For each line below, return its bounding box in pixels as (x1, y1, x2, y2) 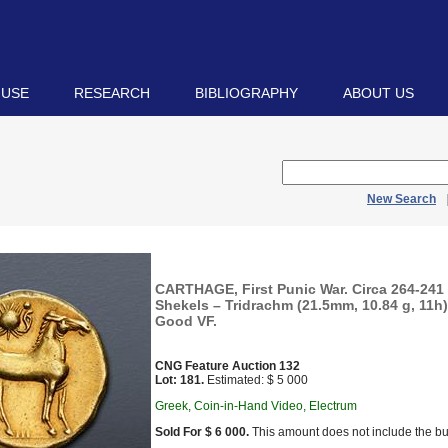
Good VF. (155, 313, 217, 329)
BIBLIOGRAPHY (195, 85, 298, 101)
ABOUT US (343, 85, 414, 101)
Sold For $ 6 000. (155, 425, 249, 439)
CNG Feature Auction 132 (155, 359, 300, 373)
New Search (367, 192, 436, 206)
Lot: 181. (155, 373, 204, 387)
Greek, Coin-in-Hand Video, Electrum (155, 399, 357, 413)
